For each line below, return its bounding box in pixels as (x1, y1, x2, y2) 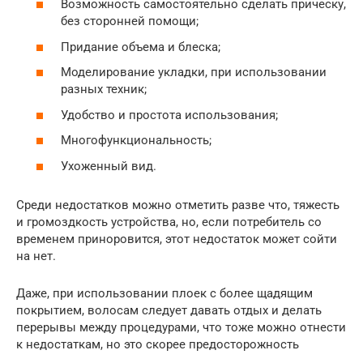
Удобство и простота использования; (61, 107, 278, 122)
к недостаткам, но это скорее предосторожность (16, 336, 299, 352)
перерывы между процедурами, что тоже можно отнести (16, 319, 346, 335)
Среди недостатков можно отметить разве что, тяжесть (16, 197, 340, 212)
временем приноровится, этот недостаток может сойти (16, 231, 337, 246)
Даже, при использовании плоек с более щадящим (16, 285, 313, 301)
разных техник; (61, 82, 147, 97)
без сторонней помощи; (61, 14, 199, 29)
